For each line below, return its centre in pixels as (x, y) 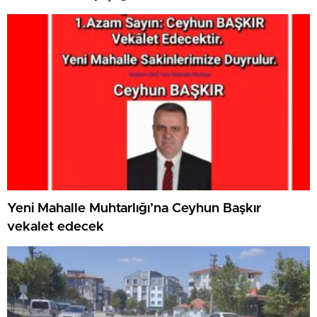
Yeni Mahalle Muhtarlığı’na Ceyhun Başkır (134, 208)
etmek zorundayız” (67, 13)
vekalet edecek (56, 226)
